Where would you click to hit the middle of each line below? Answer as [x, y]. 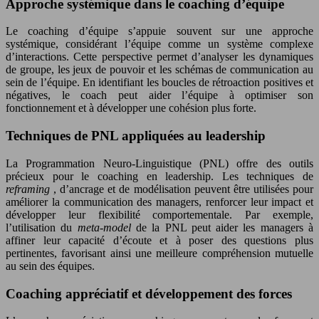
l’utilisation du [42, 227]
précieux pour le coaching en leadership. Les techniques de [159, 176]
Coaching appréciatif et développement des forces [149, 293]
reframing [30, 189]
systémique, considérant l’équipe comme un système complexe [159, 44]
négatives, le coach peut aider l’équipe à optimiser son [159, 95]
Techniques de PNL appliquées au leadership [136, 136]
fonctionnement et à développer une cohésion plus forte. [131, 108]
